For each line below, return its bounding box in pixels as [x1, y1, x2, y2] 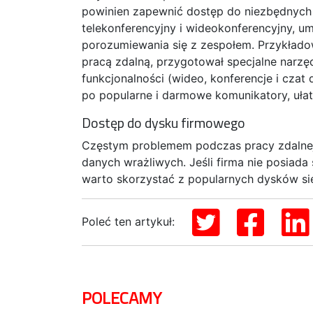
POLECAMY [82, 284, 161, 310]
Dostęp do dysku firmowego [82, 111, 245, 133]
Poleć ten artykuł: [82, 214, 178, 228]
